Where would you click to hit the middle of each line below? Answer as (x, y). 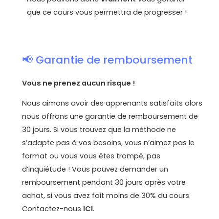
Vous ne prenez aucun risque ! (79, 83)
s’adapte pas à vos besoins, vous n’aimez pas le (109, 143)
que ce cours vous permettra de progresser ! (107, 12)
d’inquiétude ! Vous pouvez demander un (95, 169)
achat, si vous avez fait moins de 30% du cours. (107, 196)
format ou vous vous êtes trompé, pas (91, 156)
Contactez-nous (53, 209)
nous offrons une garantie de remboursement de (110, 117)
